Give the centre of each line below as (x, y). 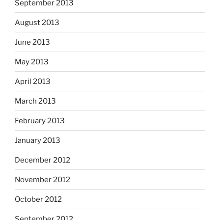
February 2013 (40, 121)
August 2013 (37, 22)
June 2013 (32, 42)
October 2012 (38, 199)
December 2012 (42, 160)
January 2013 (38, 140)
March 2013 (35, 101)
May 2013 (32, 62)
